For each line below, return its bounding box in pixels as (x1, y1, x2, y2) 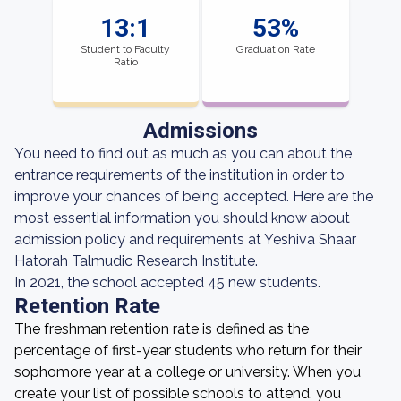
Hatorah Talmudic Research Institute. (14, 252, 258, 269)
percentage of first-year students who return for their (14, 342, 362, 359)
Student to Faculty (81, 43, 171, 55)
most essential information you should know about (14, 209, 350, 226)
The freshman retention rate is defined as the (14, 320, 309, 337)
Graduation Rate (235, 43, 315, 55)
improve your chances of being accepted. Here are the (14, 188, 373, 205)
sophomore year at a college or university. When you (14, 363, 361, 380)
